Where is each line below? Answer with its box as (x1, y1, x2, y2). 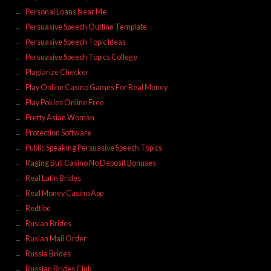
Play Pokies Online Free (25, 97, 104, 107)
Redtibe (25, 203, 51, 213)
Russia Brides (25, 249, 71, 258)
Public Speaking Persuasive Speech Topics (25, 143, 162, 152)
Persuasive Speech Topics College (25, 52, 137, 62)
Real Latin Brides (25, 173, 81, 183)
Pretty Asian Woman (25, 113, 94, 122)
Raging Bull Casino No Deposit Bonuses (25, 158, 156, 168)
